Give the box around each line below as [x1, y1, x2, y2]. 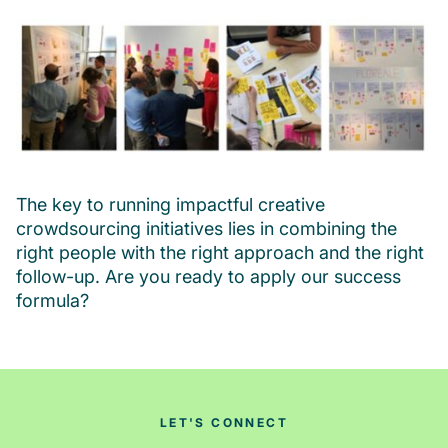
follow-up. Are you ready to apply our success [16, 266, 401, 288]
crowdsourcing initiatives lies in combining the [16, 218, 397, 240]
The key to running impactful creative [16, 194, 325, 216]
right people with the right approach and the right [16, 242, 424, 264]
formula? [16, 290, 89, 312]
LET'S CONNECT [159, 415, 289, 431]
